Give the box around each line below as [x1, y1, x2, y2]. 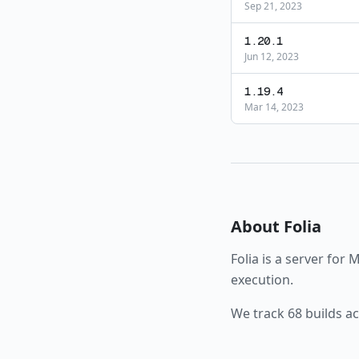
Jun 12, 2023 [244, 50, 299, 63]
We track [231, 305, 288, 322]
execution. [231, 271, 293, 288]
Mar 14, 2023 [244, 100, 304, 114]
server [285, 250, 324, 268]
